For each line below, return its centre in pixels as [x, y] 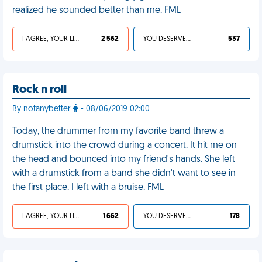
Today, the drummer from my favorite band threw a [118, 132]
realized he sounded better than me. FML [96, 11]
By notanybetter [43, 109]
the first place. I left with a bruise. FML [88, 188]
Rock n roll [39, 90]
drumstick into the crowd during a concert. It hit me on [125, 146]
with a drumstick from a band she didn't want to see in [124, 174]
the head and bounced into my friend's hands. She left [124, 160]
